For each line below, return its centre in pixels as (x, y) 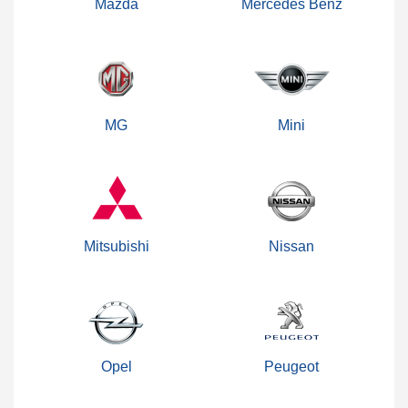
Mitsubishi (116, 246)
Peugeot (292, 367)
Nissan (292, 246)
